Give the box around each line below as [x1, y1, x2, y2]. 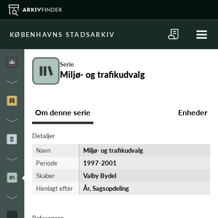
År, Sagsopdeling [83, 184, 129, 192]
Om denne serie [35, 108, 91, 117]
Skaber [36, 172, 55, 180]
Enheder [178, 108, 207, 117]
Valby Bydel [83, 172, 116, 180]
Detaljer [32, 132, 55, 140]
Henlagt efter [36, 184, 73, 192]
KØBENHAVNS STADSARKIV [10, 31, 115, 38]
